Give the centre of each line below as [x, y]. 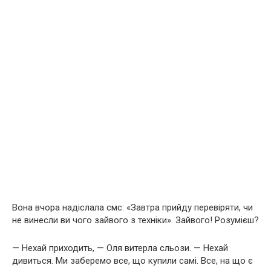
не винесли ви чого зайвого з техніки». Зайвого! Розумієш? [135, 220]
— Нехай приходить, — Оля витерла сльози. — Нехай [120, 248]
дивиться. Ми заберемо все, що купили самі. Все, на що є [132, 260]
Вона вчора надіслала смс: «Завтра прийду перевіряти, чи [132, 207]
